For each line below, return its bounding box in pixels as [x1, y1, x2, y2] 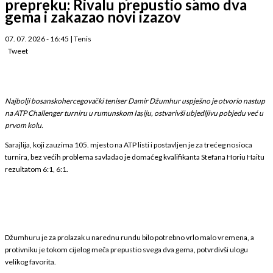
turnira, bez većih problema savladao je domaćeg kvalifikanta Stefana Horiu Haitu [5, 152, 264, 161]
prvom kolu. [5, 120, 43, 130]
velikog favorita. [5, 257, 56, 266]
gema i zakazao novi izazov [5, 7, 181, 26]
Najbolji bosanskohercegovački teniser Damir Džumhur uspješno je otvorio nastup [5, 96, 265, 105]
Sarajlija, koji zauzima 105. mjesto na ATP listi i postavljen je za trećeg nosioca [5, 140, 252, 149]
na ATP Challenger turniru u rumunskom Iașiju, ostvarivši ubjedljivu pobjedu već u [5, 108, 263, 118]
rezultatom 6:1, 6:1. [5, 164, 68, 174]
